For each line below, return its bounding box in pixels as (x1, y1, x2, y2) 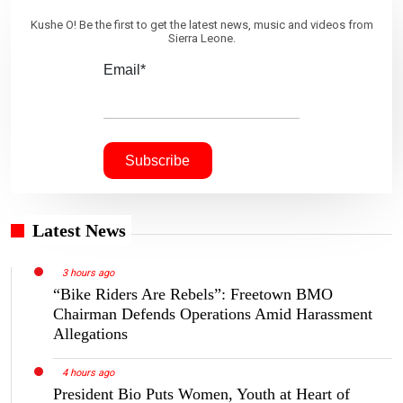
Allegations (53, 325, 128, 344)
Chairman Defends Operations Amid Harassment (53, 305, 372, 324)
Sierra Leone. (167, 31, 236, 45)
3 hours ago (61, 267, 114, 280)
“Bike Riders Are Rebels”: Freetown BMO (53, 285, 333, 304)
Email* (103, 61, 146, 77)
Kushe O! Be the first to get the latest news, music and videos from (30, 17, 373, 31)
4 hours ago (61, 367, 114, 380)
